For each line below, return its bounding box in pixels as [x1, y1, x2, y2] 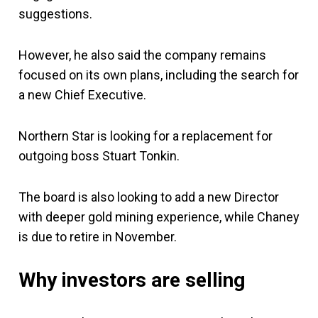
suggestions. [18, 6, 92, 21]
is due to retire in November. [18, 229, 177, 244]
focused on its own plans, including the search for [18, 67, 299, 82]
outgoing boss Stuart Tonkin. [18, 148, 180, 163]
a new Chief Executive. [18, 87, 146, 102]
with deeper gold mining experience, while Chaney [18, 209, 300, 224]
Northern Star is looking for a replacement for [18, 128, 273, 143]
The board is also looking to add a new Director [18, 189, 279, 204]
